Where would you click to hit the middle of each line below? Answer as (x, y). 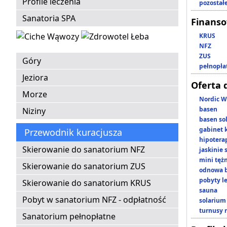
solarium (213, 201)
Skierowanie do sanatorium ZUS (84, 166)
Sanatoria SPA (49, 18)
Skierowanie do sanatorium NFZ (84, 150)
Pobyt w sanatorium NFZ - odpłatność (94, 200)
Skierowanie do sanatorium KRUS (87, 183)
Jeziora (35, 78)
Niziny (34, 111)
